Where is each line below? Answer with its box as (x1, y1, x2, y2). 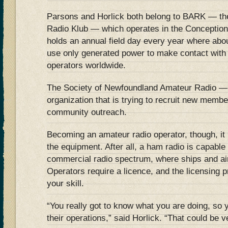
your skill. (47, 179, 89, 188)
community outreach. (47, 107, 127, 117)
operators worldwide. (47, 61, 126, 70)
